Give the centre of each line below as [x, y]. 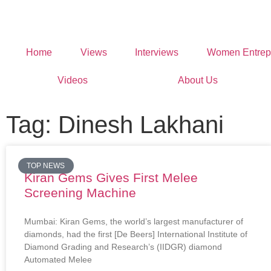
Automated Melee [58, 260]
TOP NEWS [46, 166]
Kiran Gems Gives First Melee [111, 178]
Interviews [157, 52]
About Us [198, 80]
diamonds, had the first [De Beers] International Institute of [136, 234]
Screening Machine [80, 193]
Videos [72, 80]
